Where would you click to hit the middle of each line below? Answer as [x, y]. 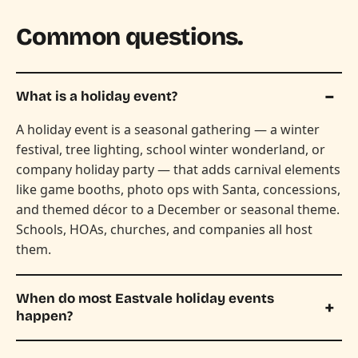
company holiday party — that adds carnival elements [178, 169]
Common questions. [130, 36]
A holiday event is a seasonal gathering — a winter [168, 129]
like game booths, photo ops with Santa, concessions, [178, 189]
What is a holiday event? [97, 96]
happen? [44, 316]
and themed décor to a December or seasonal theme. [178, 209]
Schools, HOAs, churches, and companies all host [164, 229]
